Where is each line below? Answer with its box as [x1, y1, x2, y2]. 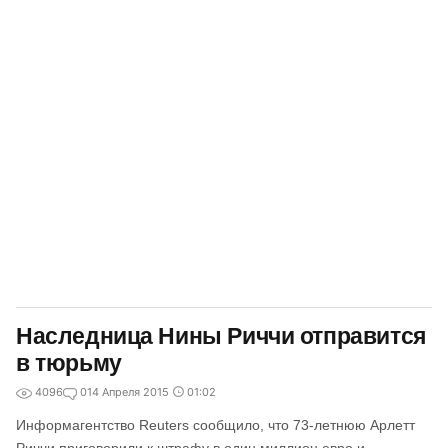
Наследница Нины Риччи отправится [16, 323, 426, 349]
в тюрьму [16, 350, 122, 376]
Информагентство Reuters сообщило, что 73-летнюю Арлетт [16, 417, 415, 433]
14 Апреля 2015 [87, 385, 169, 399]
